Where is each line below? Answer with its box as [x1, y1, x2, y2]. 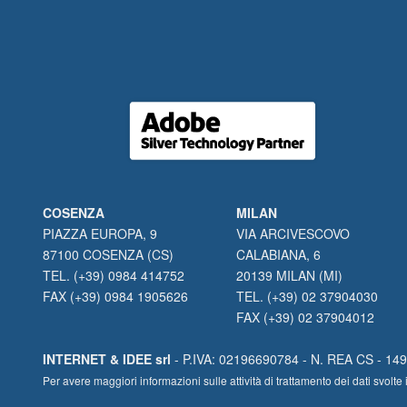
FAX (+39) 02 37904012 [236, 308, 375, 326]
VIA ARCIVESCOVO [236, 224, 351, 243]
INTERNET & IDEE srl [43, 350, 171, 368]
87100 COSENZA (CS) [43, 245, 174, 263]
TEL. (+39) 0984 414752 [43, 266, 185, 284]
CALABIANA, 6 [236, 245, 322, 263]
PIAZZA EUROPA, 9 [43, 224, 158, 243]
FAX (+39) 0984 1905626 [43, 287, 189, 305]
